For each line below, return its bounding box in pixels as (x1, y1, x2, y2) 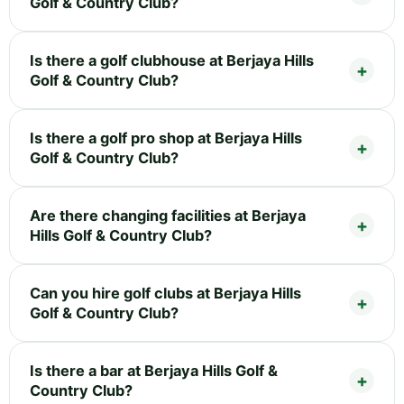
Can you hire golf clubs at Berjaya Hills (30, 283, 301, 302)
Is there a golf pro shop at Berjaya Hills (30, 128, 302, 147)
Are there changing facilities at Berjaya (30, 206, 306, 225)
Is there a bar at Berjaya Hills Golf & (30, 361, 278, 380)
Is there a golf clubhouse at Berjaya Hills (30, 50, 314, 69)
